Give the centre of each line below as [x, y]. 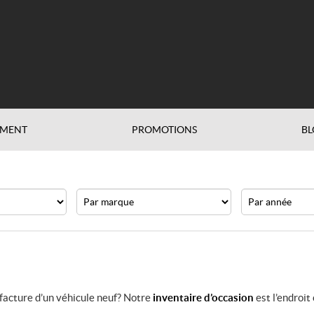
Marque [94, 195]
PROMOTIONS [164, 130]
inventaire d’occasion [203, 298]
